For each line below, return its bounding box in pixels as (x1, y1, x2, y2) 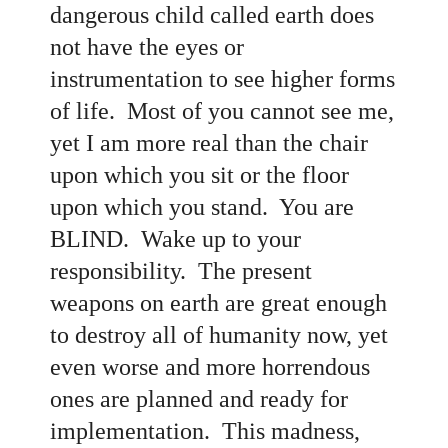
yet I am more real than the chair (50, 129, 368, 156)
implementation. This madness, (50, 417, 360, 444)
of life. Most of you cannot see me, (50, 97, 394, 124)
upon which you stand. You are (50, 193, 354, 220)
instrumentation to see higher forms (50, 65, 395, 92)
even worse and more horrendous (50, 353, 370, 380)
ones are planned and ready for (50, 385, 348, 412)
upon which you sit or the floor (50, 161, 349, 188)
